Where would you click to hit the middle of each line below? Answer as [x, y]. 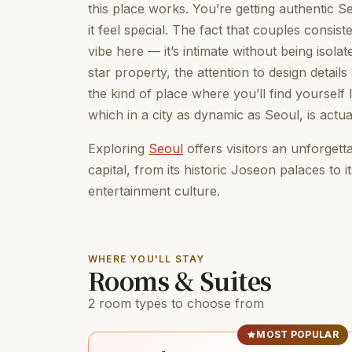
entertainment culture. [154, 191]
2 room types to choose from [176, 303]
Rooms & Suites [180, 280]
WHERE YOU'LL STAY [147, 259]
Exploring [118, 148]
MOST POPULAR [297, 334]
